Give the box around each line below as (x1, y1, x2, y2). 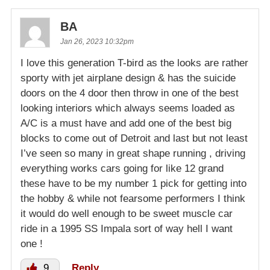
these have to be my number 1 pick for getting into (20, 177, 246, 189)
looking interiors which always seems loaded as (20, 102, 235, 114)
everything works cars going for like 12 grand (20, 162, 224, 174)
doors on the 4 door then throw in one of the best (20, 87, 239, 99)
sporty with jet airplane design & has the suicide (20, 72, 236, 84)
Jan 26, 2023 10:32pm (60, 37, 134, 46)
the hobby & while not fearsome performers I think (20, 192, 245, 204)
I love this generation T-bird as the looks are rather (20, 57, 248, 69)
